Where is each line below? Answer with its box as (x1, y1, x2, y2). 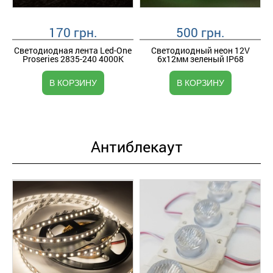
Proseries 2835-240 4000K (22, 53, 124, 65)
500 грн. (175, 24, 225, 41)
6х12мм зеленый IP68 (157, 53, 244, 65)
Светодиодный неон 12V (151, 44, 250, 56)
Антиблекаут (90, 136, 183, 157)
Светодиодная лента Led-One (14, 44, 132, 56)
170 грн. (48, 24, 97, 41)
